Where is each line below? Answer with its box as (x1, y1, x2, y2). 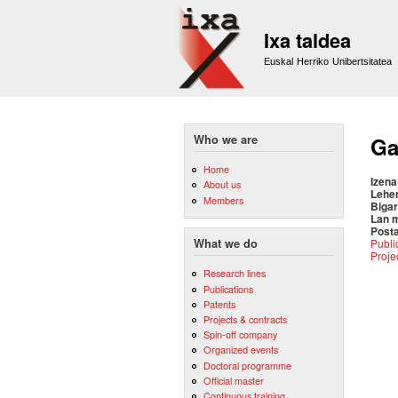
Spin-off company (203, 327, 277, 342)
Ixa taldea (264, 26, 351, 54)
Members (203, 192, 243, 207)
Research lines (203, 266, 266, 281)
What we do (194, 235, 258, 252)
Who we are (194, 131, 258, 147)
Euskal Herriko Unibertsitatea (264, 56, 393, 67)
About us (203, 177, 241, 192)
